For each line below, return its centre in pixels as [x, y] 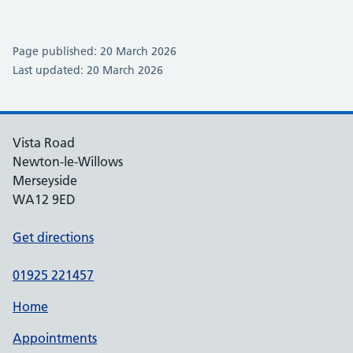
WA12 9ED [44, 199]
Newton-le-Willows [68, 162]
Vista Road [44, 143]
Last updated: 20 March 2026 [88, 70]
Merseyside [45, 180]
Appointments [55, 338]
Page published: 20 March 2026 [95, 51]
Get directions [53, 237]
